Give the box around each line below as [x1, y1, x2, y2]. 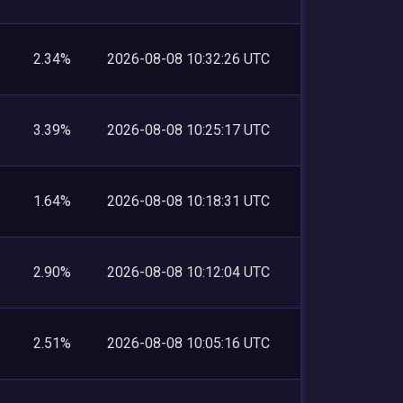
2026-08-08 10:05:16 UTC [107, 334, 270, 352]
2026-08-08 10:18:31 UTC [107, 192, 270, 210]
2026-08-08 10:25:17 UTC [107, 121, 270, 139]
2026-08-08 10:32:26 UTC [107, 49, 270, 67]
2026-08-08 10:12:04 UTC [107, 263, 270, 281]
